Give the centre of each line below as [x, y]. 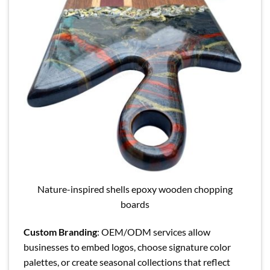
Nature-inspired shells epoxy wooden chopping [135, 189]
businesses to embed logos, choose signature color [127, 246]
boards [135, 204]
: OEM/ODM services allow [154, 231]
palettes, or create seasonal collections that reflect [127, 262]
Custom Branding [60, 231]
